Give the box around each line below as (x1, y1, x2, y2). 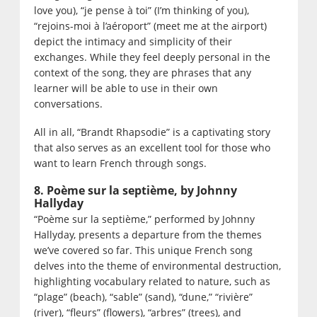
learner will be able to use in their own (33, 81, 218, 96)
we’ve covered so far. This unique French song (33, 243, 253, 258)
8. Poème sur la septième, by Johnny (33, 183, 237, 199)
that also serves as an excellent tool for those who (33, 141, 270, 155)
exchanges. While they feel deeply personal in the (33, 50, 270, 64)
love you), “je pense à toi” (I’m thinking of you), (33, 4, 249, 18)
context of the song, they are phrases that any (33, 66, 251, 80)
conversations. (33, 97, 103, 111)
